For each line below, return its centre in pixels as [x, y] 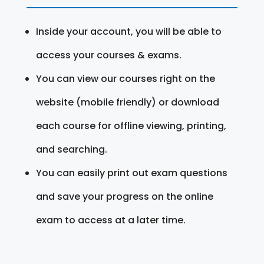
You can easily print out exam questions [131, 173]
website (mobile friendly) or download [127, 102]
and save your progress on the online [124, 196]
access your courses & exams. [108, 55]
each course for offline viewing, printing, [131, 126]
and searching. [71, 149]
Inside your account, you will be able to [128, 31]
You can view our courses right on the [125, 78]
